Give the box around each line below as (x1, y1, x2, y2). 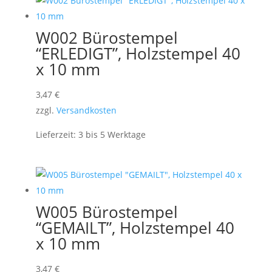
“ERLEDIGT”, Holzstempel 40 (35, 42, 240, 65)
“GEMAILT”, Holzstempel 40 (35, 216, 234, 239)
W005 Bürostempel (35, 200, 178, 223)
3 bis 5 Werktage (78, 129, 146, 141)
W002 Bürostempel (35, 27, 178, 49)
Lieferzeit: (35, 129, 78, 141)
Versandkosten (56, 104, 117, 117)
